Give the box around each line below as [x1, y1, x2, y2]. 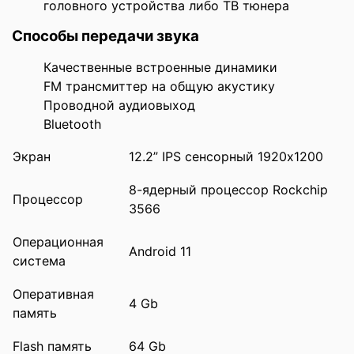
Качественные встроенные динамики [43, 58, 277, 75]
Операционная [13, 233, 104, 250]
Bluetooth [43, 115, 101, 132]
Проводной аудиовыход [43, 96, 195, 113]
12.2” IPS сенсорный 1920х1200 [129, 148, 323, 164]
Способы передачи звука [12, 26, 199, 45]
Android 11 [129, 243, 191, 259]
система [13, 252, 66, 269]
